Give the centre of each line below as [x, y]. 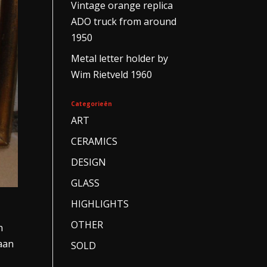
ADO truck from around [124, 21]
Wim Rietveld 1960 [112, 74]
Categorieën [92, 104]
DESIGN [89, 162]
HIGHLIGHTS [100, 204]
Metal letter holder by [120, 58]
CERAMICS [94, 141]
